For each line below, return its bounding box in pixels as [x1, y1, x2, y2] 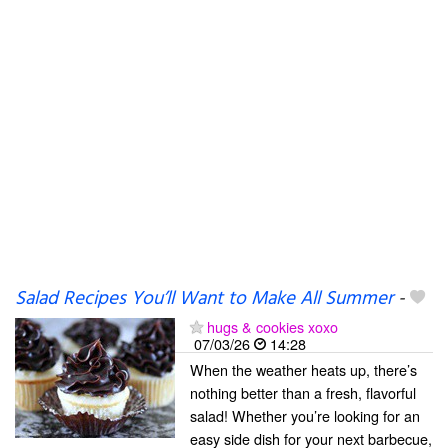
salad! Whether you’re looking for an [190, 405, 420, 426]
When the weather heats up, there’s [190, 359, 417, 380]
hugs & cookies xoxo [207, 316, 338, 337]
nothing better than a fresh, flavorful [190, 382, 416, 403]
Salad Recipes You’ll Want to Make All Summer [15, 284, 393, 314]
